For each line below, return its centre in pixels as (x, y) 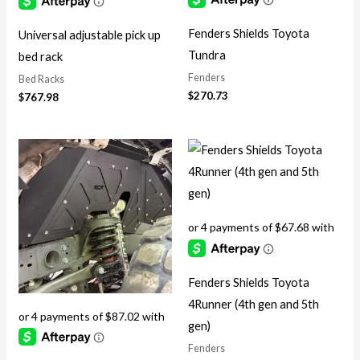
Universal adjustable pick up (89, 35)
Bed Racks (41, 80)
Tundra (207, 55)
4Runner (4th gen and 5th (254, 304)
